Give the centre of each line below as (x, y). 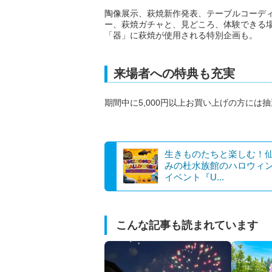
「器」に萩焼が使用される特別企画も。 (181, 36)
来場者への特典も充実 (174, 74)
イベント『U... (194, 177)
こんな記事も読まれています (187, 226)
